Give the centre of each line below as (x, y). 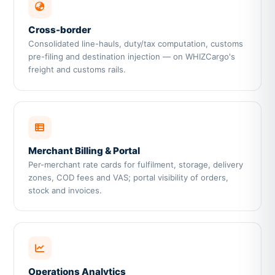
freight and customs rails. (77, 70)
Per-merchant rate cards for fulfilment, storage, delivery (135, 165)
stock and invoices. (65, 190)
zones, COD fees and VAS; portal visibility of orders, (128, 177)
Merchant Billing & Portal (84, 151)
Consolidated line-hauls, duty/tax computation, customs (135, 44)
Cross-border (59, 30)
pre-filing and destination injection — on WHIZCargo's (131, 57)
